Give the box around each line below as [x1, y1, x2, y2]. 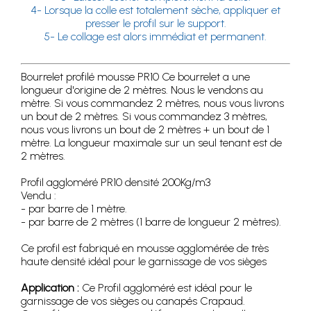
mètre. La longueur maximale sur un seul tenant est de [21, 135, 282, 149]
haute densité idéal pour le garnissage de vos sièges [21, 254, 267, 268]
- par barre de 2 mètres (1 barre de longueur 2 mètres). [21, 215, 281, 228]
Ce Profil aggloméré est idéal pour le [79, 280, 252, 294]
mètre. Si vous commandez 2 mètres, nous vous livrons [21, 96, 284, 110]
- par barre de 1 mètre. [21, 201, 127, 215]
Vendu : [21, 188, 56, 202]
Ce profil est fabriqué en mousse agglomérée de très [21, 241, 269, 255]
